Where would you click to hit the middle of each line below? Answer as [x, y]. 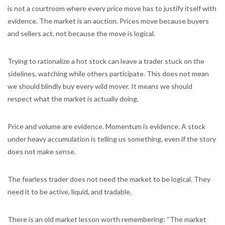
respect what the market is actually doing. [73, 99]
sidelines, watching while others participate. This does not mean [108, 74]
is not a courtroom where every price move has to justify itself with [112, 8]
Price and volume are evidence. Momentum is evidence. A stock [106, 126]
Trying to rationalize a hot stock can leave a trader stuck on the [106, 61]
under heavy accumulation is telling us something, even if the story [112, 139]
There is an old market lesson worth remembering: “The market [107, 219]
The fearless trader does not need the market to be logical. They [109, 179]
